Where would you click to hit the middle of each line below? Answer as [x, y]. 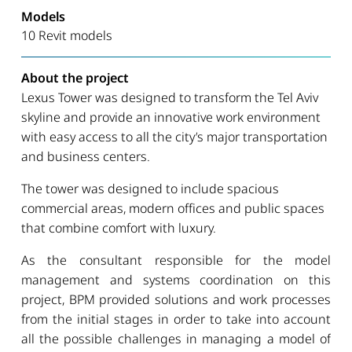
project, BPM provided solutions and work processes [176, 300]
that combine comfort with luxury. [118, 228]
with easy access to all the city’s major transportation [174, 137]
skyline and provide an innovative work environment [170, 117]
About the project [75, 77]
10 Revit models [66, 35]
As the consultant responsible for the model [176, 260]
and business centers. [85, 157]
